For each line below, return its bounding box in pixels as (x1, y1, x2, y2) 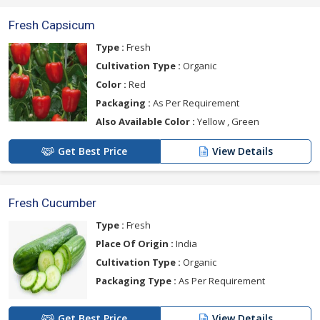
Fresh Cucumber (9, 196, 96, 211)
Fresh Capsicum (9, 18, 95, 33)
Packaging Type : (96, 274, 176, 288)
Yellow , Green (195, 115, 259, 129)
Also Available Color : (96, 115, 195, 129)
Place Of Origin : (96, 237, 174, 251)
